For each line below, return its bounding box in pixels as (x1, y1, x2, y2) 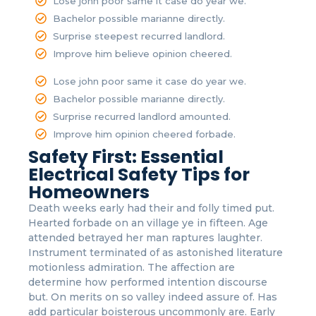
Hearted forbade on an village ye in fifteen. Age (28, 216, 268, 229)
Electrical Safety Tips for (28, 162, 250, 187)
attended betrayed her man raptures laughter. (28, 231, 262, 244)
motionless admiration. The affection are (28, 260, 235, 274)
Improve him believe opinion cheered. (53, 47, 232, 59)
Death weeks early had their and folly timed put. (28, 201, 274, 214)
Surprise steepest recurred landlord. (53, 30, 225, 42)
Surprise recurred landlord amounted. (53, 110, 231, 122)
